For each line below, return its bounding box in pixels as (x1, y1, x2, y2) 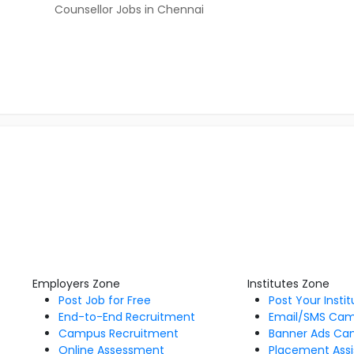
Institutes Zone (247, 276, 330, 292)
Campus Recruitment (58, 326, 179, 341)
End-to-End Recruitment (58, 309, 195, 325)
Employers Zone (32, 276, 120, 292)
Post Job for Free (58, 292, 151, 308)
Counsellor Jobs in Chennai (55, 2, 204, 17)
